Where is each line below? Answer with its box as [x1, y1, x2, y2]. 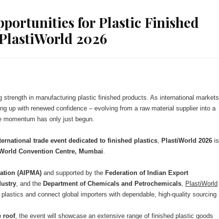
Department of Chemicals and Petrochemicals [43, 179, 181, 187]
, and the [16, 179, 43, 187]
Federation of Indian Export [105, 169, 188, 176]
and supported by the [42, 169, 105, 176]
